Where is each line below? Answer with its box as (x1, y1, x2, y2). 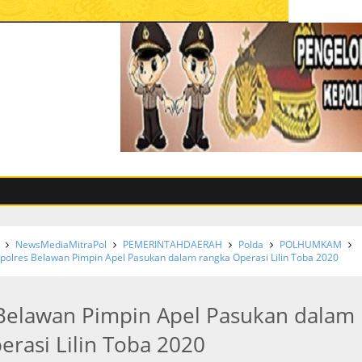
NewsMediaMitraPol (15, 238, 107, 251)
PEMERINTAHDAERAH (123, 238, 223, 251)
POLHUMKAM (280, 238, 343, 251)
